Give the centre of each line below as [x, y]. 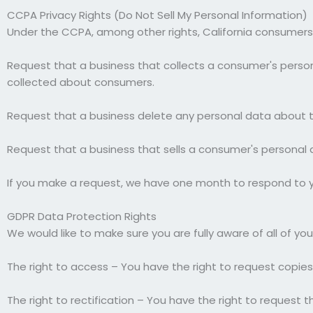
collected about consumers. [81, 82]
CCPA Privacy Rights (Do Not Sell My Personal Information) [157, 15]
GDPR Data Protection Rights [82, 216]
